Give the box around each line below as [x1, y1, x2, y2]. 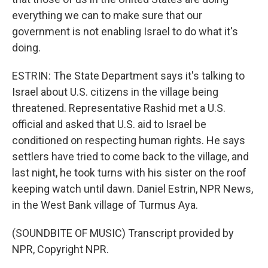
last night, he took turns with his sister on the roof [12, 166, 246, 179]
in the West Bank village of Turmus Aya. [12, 199, 198, 211]
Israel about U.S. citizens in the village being [12, 86, 218, 98]
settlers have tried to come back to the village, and [12, 150, 249, 163]
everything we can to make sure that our [12, 9, 202, 22]
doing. [12, 41, 41, 54]
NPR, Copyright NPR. [12, 243, 109, 255]
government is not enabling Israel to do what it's [12, 25, 238, 38]
